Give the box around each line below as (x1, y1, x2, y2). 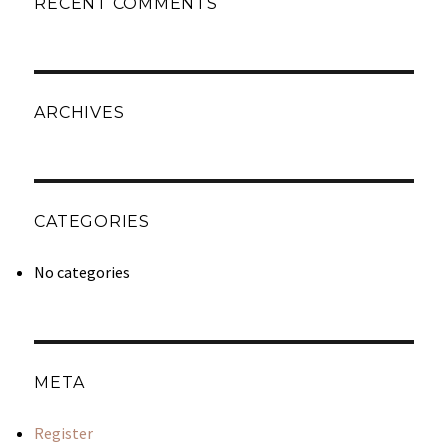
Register (34, 422, 94, 443)
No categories (34, 261, 131, 282)
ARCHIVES (34, 102, 125, 122)
